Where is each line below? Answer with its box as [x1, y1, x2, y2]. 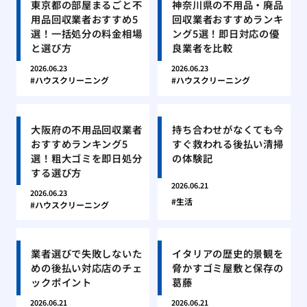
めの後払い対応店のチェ [31, 260, 143, 275]
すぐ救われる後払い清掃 [172, 136, 284, 151]
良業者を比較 [172, 40, 233, 56]
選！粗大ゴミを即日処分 [31, 150, 143, 165]
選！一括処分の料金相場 [31, 26, 143, 41]
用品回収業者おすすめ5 [31, 12, 138, 27]
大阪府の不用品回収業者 [31, 121, 143, 136]
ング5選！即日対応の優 [172, 26, 280, 41]
